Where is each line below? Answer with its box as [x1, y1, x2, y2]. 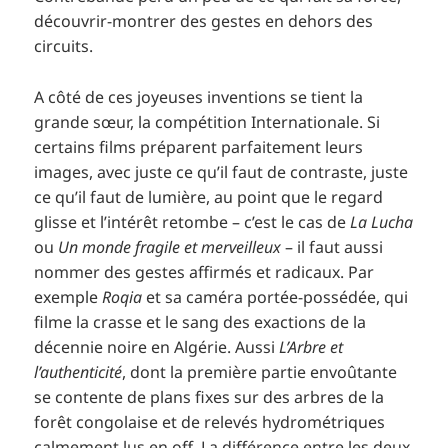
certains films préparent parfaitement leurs [34, 135, 364, 158]
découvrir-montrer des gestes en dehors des [34, 10, 374, 33]
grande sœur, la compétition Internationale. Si [34, 110, 381, 133]
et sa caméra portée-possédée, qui [142, 285, 409, 308]
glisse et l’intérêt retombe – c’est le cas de [34, 210, 351, 233]
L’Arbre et [279, 335, 344, 358]
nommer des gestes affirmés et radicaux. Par [34, 260, 375, 283]
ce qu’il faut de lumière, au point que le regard [34, 185, 384, 208]
